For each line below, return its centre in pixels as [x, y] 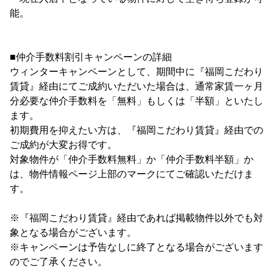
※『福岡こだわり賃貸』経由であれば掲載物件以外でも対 [136, 218]
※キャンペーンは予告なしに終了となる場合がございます [136, 247]
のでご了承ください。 [58, 262]
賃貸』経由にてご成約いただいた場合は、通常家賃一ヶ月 [136, 86]
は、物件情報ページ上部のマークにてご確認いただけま [132, 174]
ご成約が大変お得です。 [63, 145]
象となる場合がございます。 [73, 232]
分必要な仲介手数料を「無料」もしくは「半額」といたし [136, 101]
